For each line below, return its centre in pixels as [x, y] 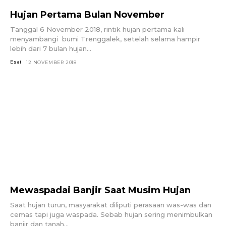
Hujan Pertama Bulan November [87, 14]
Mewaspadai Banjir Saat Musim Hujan [100, 190]
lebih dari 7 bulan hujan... [51, 48]
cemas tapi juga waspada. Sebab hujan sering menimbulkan [111, 215]
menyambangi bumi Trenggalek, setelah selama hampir [105, 39]
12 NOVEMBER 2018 [52, 62]
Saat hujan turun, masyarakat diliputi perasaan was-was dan [111, 205]
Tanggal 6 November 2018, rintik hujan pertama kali [97, 29]
